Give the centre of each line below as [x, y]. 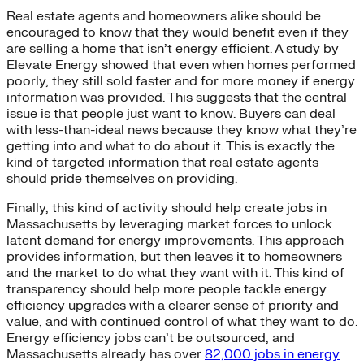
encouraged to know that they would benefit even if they [178, 32]
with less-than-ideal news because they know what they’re [182, 130]
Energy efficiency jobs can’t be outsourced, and [151, 338]
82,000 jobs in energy [272, 354]
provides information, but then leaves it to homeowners [174, 256]
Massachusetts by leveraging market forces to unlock [169, 224]
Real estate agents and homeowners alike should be [164, 16]
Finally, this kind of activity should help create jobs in [167, 208]
